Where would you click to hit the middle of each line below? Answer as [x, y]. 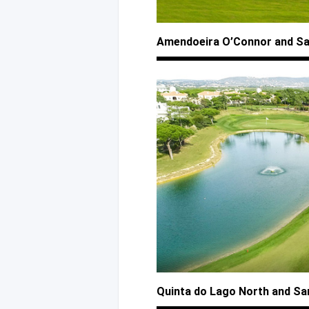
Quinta [175, 292]
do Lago [215, 292]
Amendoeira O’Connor [216, 42]
